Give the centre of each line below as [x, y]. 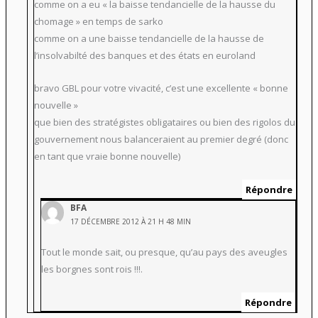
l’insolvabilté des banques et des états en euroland [145, 55]
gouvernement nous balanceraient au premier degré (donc [161, 139]
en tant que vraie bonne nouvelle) [108, 157]
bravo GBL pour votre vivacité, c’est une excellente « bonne [161, 88]
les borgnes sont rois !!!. [92, 269]
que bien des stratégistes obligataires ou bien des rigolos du [165, 122]
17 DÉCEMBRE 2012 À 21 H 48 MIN [131, 222]
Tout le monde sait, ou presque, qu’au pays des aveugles [164, 252]
